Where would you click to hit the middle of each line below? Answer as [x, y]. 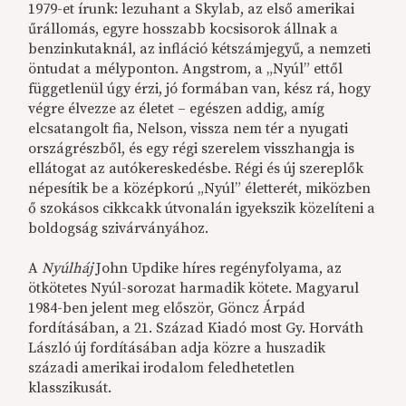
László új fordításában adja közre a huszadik [177, 348]
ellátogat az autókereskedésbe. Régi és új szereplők [196, 168]
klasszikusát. [70, 387]
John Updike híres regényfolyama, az [217, 268]
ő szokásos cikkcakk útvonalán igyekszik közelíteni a [202, 208]
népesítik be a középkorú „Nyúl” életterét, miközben [200, 188]
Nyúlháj [68, 268]
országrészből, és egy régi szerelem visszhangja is [192, 148]
